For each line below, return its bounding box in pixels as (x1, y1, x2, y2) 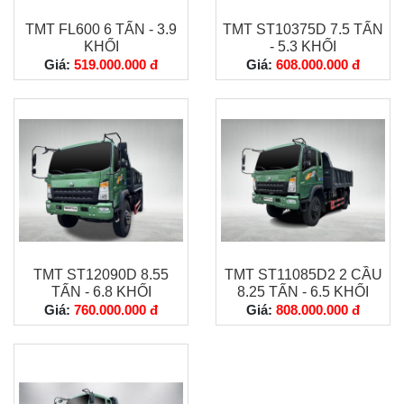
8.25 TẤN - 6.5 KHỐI (237, 284, 369, 299)
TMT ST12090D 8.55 (33, 267, 169, 282)
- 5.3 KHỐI (270, 39, 336, 54)
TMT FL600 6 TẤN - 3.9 (25, 22, 177, 37)
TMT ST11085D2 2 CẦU (224, 267, 382, 282)
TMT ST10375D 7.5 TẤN (223, 22, 383, 37)
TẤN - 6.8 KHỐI (50, 284, 151, 299)
